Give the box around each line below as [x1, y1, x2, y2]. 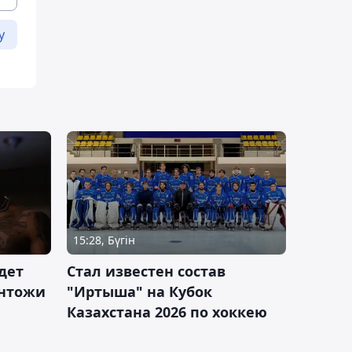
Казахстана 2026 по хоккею [67, 302, 267, 321]
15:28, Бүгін [73, 232, 135, 247]
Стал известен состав [67, 261, 225, 280]
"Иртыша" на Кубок [67, 281, 212, 301]
